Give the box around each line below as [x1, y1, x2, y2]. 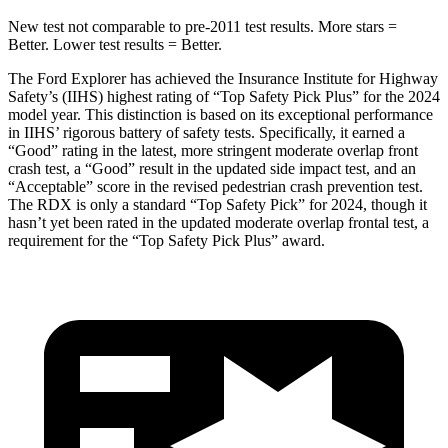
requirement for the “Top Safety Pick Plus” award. [8, 231, 325, 249]
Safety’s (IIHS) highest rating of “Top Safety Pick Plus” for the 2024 [8, 87, 440, 105]
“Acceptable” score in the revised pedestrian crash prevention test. [8, 177, 423, 195]
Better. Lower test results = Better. [8, 35, 222, 53]
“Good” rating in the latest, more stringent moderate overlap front [8, 141, 418, 159]
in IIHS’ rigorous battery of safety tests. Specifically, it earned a [8, 123, 405, 141]
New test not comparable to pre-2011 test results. [8, 17, 314, 35]
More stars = [314, 17, 397, 35]
